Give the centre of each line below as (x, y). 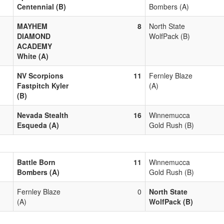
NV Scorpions (40, 75)
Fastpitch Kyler (43, 85)
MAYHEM (32, 26)
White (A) (33, 56)
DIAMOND (34, 36)
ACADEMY (34, 46)
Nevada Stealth (43, 115)
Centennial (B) (41, 6)
